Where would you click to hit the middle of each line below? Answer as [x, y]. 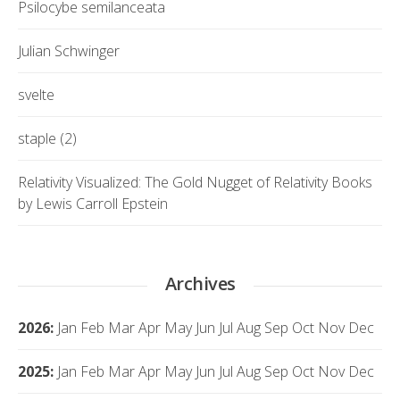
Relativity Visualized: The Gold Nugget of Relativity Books [195, 182]
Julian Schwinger [69, 51]
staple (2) [47, 138]
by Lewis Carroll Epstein [93, 204]
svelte [36, 95]
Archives [200, 283]
